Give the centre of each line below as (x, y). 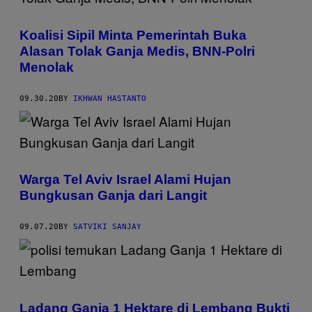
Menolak (47, 67)
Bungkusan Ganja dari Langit (113, 196)
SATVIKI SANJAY (107, 227)
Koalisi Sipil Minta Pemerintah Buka (133, 35)
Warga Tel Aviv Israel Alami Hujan (125, 180)
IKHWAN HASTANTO (110, 98)
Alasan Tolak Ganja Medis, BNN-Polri (137, 51)
